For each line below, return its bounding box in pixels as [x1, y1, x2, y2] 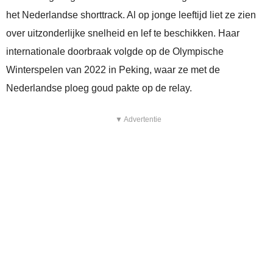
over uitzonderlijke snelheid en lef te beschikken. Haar [6, 28, 239, 39]
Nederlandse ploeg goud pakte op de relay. [6, 83, 192, 94]
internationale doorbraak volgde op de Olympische [6, 46, 224, 57]
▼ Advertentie [115, 115, 161, 124]
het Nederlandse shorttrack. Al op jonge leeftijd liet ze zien [6, 10, 256, 21]
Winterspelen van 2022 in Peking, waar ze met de [6, 65, 220, 76]
